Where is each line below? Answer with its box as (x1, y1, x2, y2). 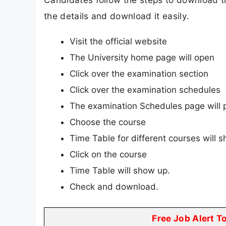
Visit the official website (70, 36, 167, 46)
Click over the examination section (70, 68, 208, 79)
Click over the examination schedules (70, 84, 220, 95)
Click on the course (70, 149, 147, 159)
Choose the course (70, 117, 146, 127)
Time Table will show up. (70, 165, 170, 176)
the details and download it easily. (44, 11, 190, 22)
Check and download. (70, 181, 158, 192)
